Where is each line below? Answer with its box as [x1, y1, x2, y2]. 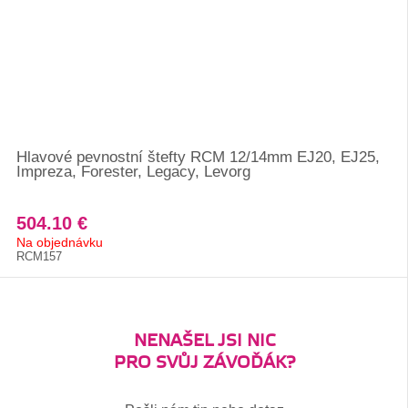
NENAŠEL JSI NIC [133, 331, 275, 352]
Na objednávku [16, 235, 103, 250]
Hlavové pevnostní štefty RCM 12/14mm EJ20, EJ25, [16, 148, 380, 166]
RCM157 [16, 250, 62, 263]
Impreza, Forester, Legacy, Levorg [16, 163, 250, 180]
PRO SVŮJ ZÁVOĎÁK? [113, 352, 295, 373]
